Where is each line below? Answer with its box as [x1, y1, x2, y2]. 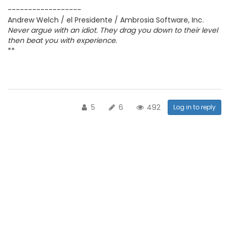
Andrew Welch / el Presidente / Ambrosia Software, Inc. [8, 15, 204, 26]
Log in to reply [173, 103, 216, 112]
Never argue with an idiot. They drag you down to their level [8, 25, 218, 36]
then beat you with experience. [8, 35, 117, 46]
